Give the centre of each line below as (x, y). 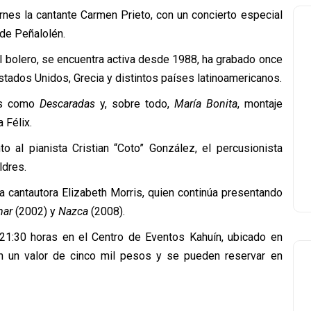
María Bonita (205, 104)
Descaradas (67, 104)
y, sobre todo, (134, 104)
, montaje (260, 104)
